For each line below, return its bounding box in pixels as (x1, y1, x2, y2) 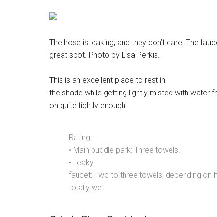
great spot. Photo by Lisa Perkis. (49, 50, 160, 60)
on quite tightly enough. (49, 101, 127, 110)
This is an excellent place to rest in (49, 76, 165, 85)
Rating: (69, 133, 92, 142)
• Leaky (69, 158, 93, 167)
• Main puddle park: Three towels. (69, 145, 180, 155)
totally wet (69, 183, 104, 192)
